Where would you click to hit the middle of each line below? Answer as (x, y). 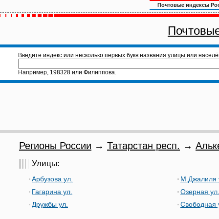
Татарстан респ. (143, 146)
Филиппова (99, 72)
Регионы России (55, 146)
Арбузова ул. (52, 179)
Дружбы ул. (50, 204)
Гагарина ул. (52, 192)
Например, (34, 72)
